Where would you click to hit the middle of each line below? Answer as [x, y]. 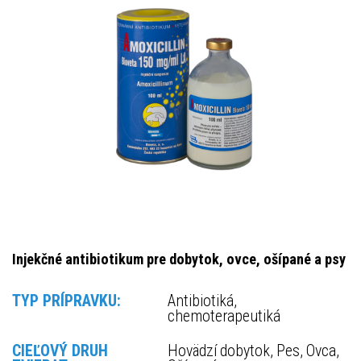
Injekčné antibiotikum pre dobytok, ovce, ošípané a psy [179, 259]
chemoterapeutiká [224, 317]
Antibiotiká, [202, 301]
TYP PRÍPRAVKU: [66, 301]
